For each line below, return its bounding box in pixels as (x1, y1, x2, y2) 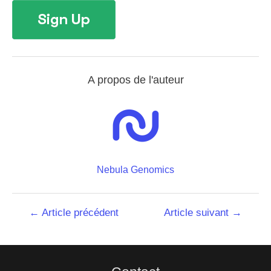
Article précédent (39, 207, 119, 219)
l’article (11, 231, 38, 241)
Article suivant (164, 207, 232, 219)
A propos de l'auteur (87, 74, 184, 87)
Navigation (11, 207, 52, 217)
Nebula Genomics (97, 165, 174, 175)
